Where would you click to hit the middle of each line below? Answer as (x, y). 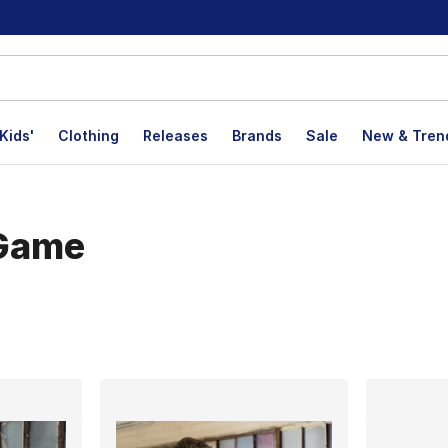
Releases (175, 135)
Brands (257, 135)
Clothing (88, 135)
